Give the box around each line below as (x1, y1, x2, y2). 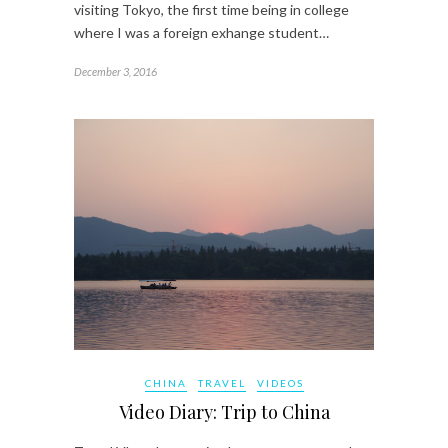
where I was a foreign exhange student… (74, 23, 329, 41)
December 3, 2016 (74, 64, 157, 78)
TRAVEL (197, 376, 246, 389)
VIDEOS (256, 376, 304, 389)
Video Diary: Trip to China (118, 399, 330, 424)
